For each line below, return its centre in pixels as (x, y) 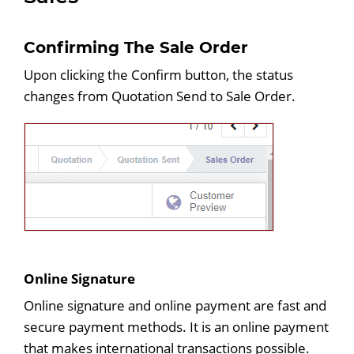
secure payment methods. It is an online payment (176, 327)
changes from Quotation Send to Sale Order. (160, 96)
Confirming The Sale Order (136, 47)
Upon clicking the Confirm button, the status (158, 75)
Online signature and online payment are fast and (175, 305)
